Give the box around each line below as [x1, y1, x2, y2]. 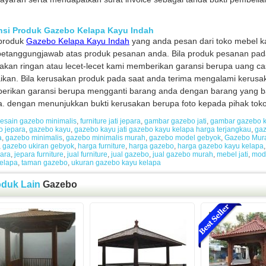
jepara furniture [14, 150, 64, 159]
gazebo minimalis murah [66, 133, 145, 142]
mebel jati [217, 150, 248, 159]
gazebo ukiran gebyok [2, 141, 74, 150]
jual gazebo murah [153, 150, 213, 159]
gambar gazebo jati [144, 116, 207, 125]
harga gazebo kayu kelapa [178, 141, 264, 150]
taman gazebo [21, 158, 68, 167]
